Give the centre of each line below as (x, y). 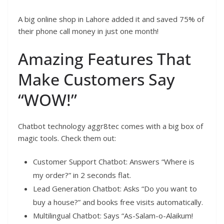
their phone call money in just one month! (88, 31)
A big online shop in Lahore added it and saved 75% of (111, 19)
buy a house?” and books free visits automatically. (118, 202)
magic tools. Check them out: (67, 138)
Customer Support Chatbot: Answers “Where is (114, 162)
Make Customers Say (96, 79)
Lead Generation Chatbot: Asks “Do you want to (115, 189)
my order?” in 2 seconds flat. (82, 175)
